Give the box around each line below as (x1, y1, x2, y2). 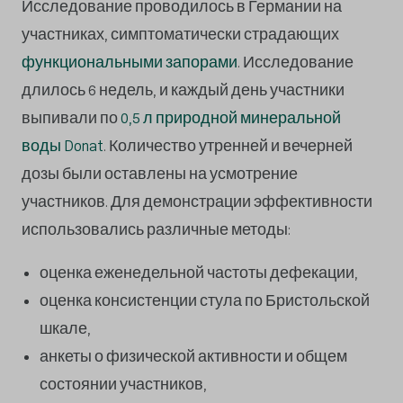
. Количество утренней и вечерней (103, 136, 353, 156)
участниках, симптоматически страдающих (22, 24, 339, 44)
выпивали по (22, 108, 121, 128)
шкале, (40, 319, 91, 339)
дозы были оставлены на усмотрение (22, 164, 298, 184)
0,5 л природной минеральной (121, 108, 341, 128)
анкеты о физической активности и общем (40, 347, 347, 367)
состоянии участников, (40, 375, 207, 395)
